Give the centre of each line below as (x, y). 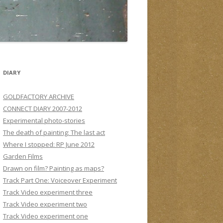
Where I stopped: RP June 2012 (49, 144)
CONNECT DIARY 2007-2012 (43, 109)
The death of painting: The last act (54, 132)
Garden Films (23, 156)
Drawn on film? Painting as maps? (54, 168)
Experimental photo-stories (44, 120)
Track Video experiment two (45, 204)
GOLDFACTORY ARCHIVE (39, 97)
